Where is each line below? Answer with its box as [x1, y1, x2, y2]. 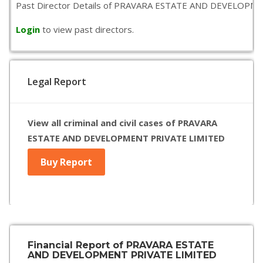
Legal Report [28, 75, 86, 88]
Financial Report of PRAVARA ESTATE [28, 240, 214, 251]
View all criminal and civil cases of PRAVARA [28, 117, 217, 129]
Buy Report [41, 156, 92, 168]
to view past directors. [42, 23, 134, 35]
